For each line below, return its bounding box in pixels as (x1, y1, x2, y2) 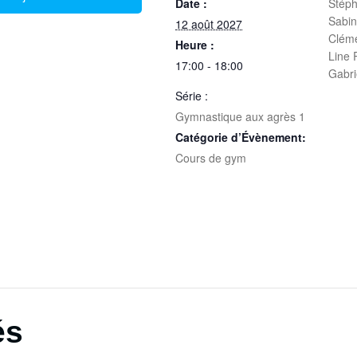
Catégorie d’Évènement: (175, 129, 307, 145)
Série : (175, 88, 209, 104)
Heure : (175, 37, 215, 53)
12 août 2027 (175, 16, 243, 32)
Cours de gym (175, 150, 247, 166)
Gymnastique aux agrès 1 (175, 108, 306, 124)
